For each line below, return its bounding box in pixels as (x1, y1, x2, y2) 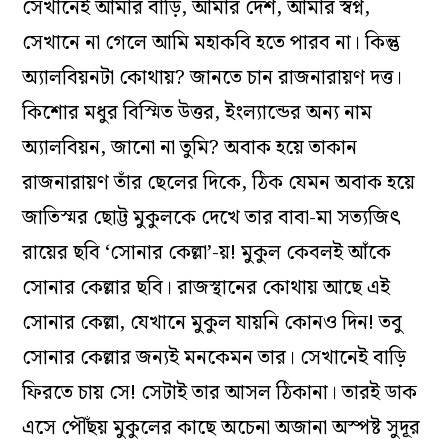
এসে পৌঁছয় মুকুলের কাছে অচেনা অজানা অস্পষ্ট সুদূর (22, 411, 421, 444)
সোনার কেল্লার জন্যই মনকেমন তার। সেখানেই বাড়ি (22, 341, 407, 374)
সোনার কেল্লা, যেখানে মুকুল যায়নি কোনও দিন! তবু (22, 306, 403, 339)
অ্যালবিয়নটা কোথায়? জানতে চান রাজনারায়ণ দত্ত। (22, 61, 403, 94)
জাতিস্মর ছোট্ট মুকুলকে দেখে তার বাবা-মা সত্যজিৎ (22, 201, 402, 234)
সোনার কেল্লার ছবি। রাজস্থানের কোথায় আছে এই (22, 271, 391, 304)
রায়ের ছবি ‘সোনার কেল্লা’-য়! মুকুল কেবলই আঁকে (22, 236, 392, 269)
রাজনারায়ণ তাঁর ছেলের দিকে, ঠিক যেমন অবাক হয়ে (22, 166, 416, 199)
